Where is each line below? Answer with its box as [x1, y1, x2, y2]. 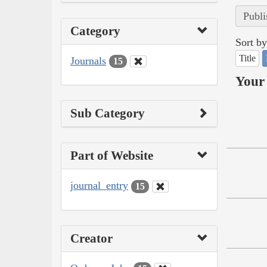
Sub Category [70, 106, 145, 121]
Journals [70, 54, 106, 67]
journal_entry [70, 179, 128, 192]
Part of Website [70, 148, 153, 163]
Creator [70, 231, 113, 246]
